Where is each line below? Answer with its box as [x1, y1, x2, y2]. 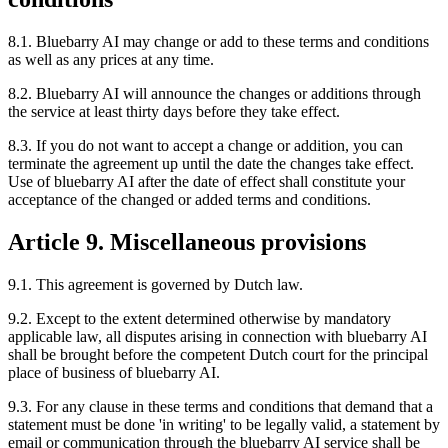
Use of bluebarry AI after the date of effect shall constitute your [8, 173, 405, 191]
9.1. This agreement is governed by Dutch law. [8, 276, 303, 294]
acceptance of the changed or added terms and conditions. [8, 191, 371, 209]
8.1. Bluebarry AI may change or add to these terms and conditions [8, 33, 429, 51]
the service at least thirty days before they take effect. [8, 103, 340, 121]
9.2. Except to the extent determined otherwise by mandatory [8, 310, 391, 328]
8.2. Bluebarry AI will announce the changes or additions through [8, 85, 421, 103]
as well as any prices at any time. [8, 51, 214, 69]
